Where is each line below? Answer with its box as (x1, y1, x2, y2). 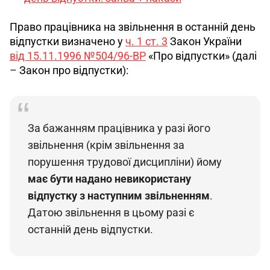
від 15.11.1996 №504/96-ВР (10, 49, 146, 62)
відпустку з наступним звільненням (28, 189, 210, 202)
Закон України (168, 34, 244, 48)
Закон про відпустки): (17, 63, 128, 77)
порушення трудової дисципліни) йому (28, 155, 224, 168)
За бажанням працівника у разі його (28, 121, 213, 134)
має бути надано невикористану (28, 172, 193, 185)
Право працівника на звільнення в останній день (10, 20, 258, 33)
